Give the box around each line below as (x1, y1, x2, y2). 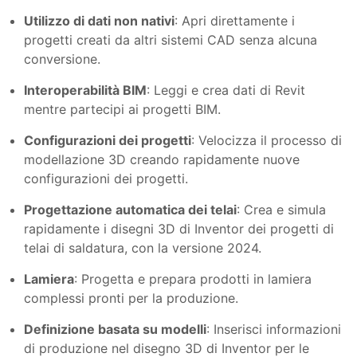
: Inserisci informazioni (206, 320, 341, 337)
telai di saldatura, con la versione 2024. (24, 239, 261, 256)
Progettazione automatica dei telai (24, 201, 237, 218)
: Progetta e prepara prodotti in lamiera (74, 270, 312, 287)
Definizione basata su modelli (24, 320, 206, 337)
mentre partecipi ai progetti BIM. (24, 100, 221, 117)
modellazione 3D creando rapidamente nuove (24, 151, 300, 167)
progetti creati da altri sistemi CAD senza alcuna (24, 31, 317, 48)
